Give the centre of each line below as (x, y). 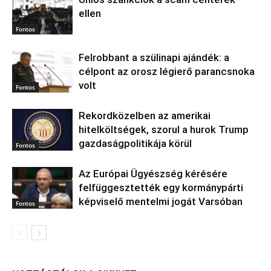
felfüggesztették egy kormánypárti (161, 188)
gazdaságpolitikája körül (135, 143)
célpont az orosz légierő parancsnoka (167, 71)
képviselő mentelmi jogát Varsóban (161, 201)
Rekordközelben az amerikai (145, 116)
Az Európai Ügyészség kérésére (153, 174)
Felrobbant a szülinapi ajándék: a (154, 57)
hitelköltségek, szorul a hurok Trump (164, 129)
